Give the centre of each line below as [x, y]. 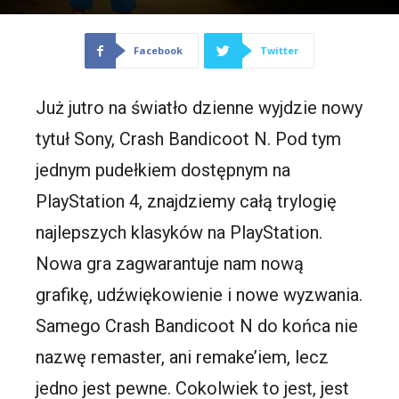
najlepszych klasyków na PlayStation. [179, 233]
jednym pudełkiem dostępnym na [163, 171]
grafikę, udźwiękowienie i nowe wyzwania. [199, 295]
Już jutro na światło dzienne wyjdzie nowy [199, 108]
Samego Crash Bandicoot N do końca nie [197, 326]
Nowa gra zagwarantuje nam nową [170, 264]
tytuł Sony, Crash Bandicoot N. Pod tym [189, 139]
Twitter [279, 51]
